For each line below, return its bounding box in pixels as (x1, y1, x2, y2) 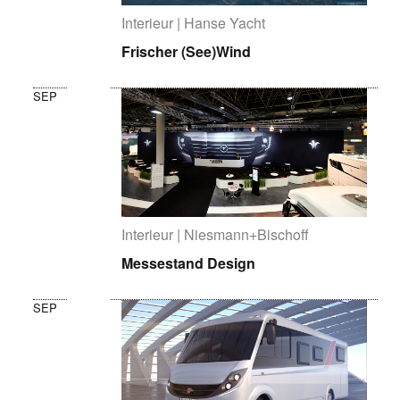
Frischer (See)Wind (121, 41, 252, 62)
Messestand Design (121, 252, 256, 273)
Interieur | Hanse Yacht (121, 12, 266, 34)
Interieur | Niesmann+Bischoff (121, 223, 310, 245)
